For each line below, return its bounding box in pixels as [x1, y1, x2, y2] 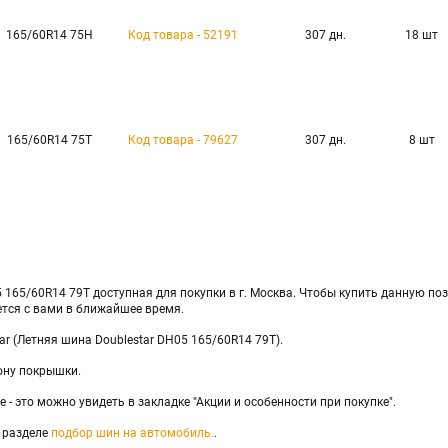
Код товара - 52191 [127, 28, 238, 42]
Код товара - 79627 [127, 133, 238, 147]
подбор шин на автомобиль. [51, 426, 214, 440]
